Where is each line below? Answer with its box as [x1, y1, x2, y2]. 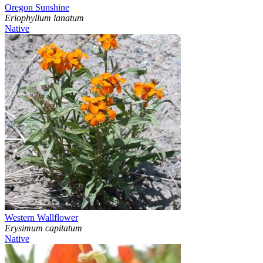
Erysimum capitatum [5, 223, 82, 234]
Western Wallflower [5, 213, 78, 223]
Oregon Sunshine [5, 2, 69, 13]
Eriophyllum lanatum [5, 13, 84, 23]
